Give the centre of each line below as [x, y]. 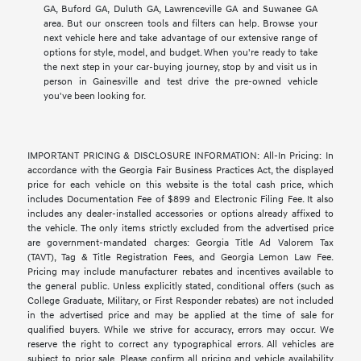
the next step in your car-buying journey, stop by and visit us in [180, 68]
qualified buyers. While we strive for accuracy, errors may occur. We [180, 330]
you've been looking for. [94, 97]
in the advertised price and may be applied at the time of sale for [180, 316]
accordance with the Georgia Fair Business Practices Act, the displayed [180, 171]
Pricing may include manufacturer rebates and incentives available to [180, 272]
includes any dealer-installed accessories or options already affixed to [180, 214]
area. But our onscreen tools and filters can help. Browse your [180, 24]
